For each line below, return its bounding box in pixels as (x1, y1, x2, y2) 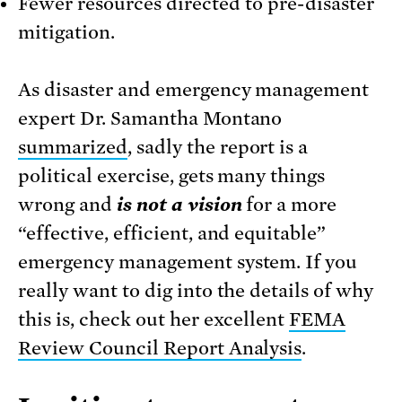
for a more (241, 193, 337, 215)
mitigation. (18, 21, 115, 43)
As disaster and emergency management (18, 78, 370, 100)
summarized (18, 135, 127, 158)
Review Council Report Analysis (18, 336, 302, 359)
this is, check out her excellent (18, 308, 290, 330)
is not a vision (116, 193, 242, 215)
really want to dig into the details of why (18, 279, 374, 301)
